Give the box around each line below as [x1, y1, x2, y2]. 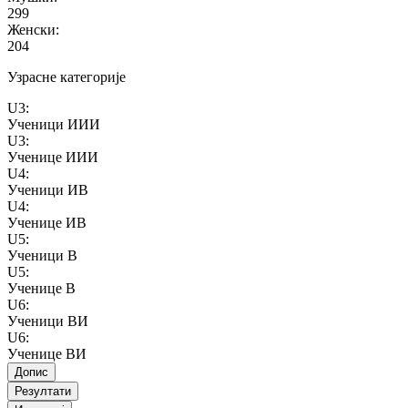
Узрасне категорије [7, 68, 126, 85]
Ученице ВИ [7, 345, 87, 362]
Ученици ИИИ [7, 116, 100, 132]
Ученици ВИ [7, 312, 88, 329]
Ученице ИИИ [7, 148, 98, 165]
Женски [7, 21, 56, 37]
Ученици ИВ [7, 181, 88, 198]
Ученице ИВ [7, 214, 87, 230]
